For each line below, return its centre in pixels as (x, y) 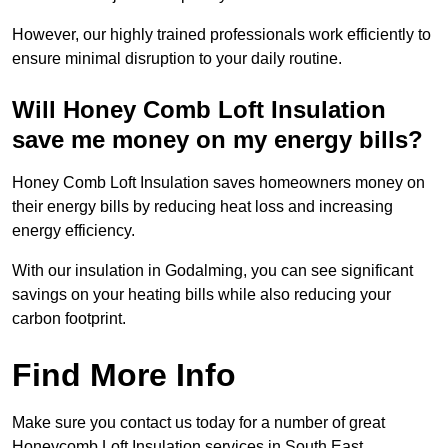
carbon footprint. (69, 319)
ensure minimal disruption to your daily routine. (177, 59)
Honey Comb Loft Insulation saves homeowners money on (218, 183)
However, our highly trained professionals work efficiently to (221, 35)
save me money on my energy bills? (217, 140)
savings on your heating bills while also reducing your (201, 295)
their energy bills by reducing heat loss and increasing (202, 207)
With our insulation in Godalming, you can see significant (212, 271)
